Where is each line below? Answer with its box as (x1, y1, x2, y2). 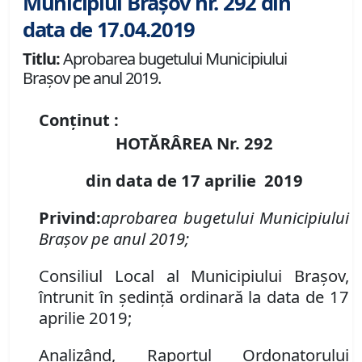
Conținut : (39, 108, 119, 132)
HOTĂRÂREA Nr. (115, 132, 244, 155)
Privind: (39, 206, 101, 229)
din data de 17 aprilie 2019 (85, 169, 303, 192)
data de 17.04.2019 (23, 15, 195, 44)
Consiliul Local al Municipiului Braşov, (39, 264, 349, 288)
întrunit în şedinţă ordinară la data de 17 (39, 285, 349, 309)
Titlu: (23, 48, 60, 70)
